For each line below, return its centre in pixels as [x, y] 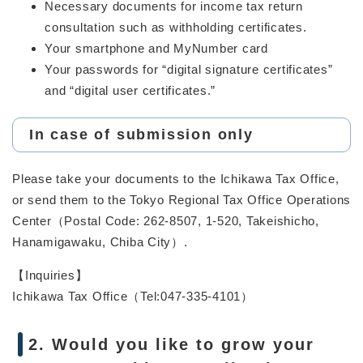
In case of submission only [141, 134]
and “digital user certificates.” [130, 90]
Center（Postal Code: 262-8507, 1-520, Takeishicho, [166, 220]
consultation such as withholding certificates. [176, 27]
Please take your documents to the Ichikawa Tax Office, [176, 178]
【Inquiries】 [50, 275]
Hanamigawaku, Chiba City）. [100, 241]
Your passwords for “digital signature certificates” [189, 69]
